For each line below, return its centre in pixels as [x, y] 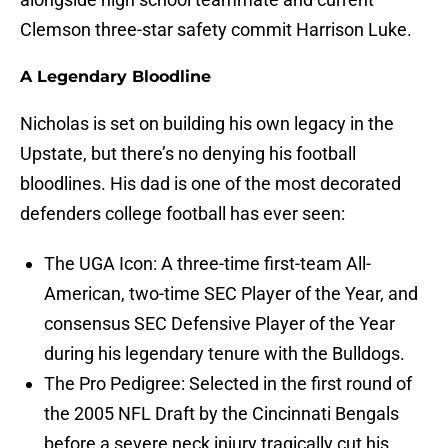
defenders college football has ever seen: [182, 214]
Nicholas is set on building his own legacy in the [207, 124]
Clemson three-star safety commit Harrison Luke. [216, 30]
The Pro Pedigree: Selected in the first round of [228, 384]
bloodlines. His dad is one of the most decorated [210, 184]
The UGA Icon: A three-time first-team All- [207, 264]
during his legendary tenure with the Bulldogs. [224, 354]
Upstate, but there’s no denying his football [188, 154]
